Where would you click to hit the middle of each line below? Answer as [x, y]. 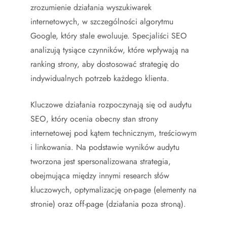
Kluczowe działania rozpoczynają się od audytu [111, 105]
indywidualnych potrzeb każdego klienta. [100, 78]
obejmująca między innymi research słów [100, 176]
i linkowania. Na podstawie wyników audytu [105, 147]
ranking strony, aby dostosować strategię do [105, 64]
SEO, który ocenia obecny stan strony [94, 119]
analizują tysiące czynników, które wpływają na [110, 50]
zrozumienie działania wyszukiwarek [91, 7]
